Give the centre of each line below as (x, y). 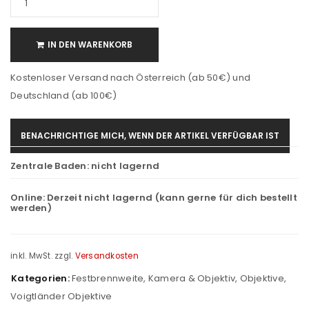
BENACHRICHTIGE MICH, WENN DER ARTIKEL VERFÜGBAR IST (150, 136)
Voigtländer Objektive (61, 296)
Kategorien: (40, 278)
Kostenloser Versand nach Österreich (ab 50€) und (130, 78)
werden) (31, 208)
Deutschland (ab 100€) (64, 96)
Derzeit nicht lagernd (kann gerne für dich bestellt (172, 198)
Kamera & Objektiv (191, 278)
